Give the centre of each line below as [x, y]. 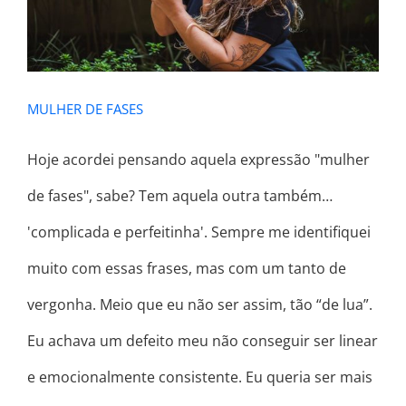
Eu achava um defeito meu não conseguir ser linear [203, 341]
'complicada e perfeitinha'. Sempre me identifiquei [199, 232]
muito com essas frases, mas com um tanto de [187, 269]
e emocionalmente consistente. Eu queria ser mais [200, 377]
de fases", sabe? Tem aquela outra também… [180, 196]
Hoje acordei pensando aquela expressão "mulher [198, 160]
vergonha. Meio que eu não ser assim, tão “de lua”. [200, 305]
